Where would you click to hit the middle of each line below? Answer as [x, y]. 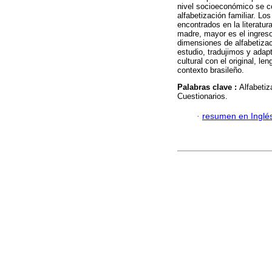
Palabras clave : [208, 87]
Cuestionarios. [202, 97]
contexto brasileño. [211, 70]
